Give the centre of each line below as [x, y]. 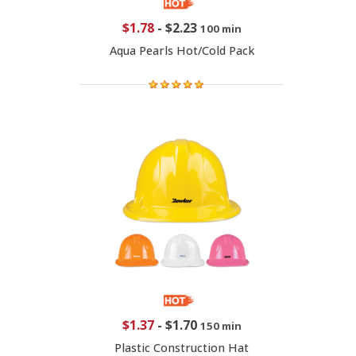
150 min [221, 325]
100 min [221, 28]
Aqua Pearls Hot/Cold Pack [182, 50]
